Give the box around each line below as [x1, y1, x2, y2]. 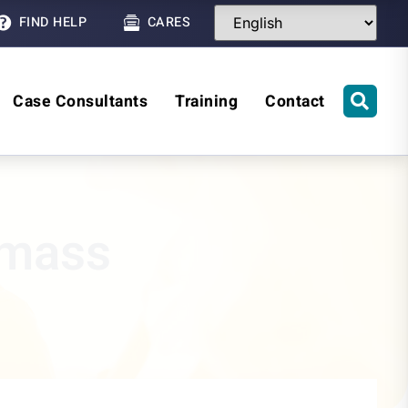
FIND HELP [18, 13, 87, 33]
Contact [265, 89, 325, 113]
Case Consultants [13, 89, 148, 113]
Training [175, 89, 239, 113]
